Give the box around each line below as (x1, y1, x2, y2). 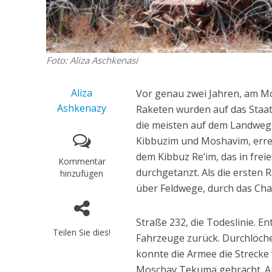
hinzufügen (60, 168, 104, 180)
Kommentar (58, 155, 106, 168)
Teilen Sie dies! (53, 226, 111, 239)
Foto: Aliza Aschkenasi (46, 54, 138, 67)
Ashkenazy (57, 101, 107, 115)
